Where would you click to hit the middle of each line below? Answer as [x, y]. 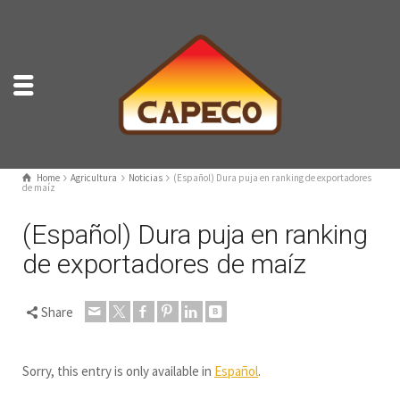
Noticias [145, 178]
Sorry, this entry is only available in [118, 371]
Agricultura [94, 178]
